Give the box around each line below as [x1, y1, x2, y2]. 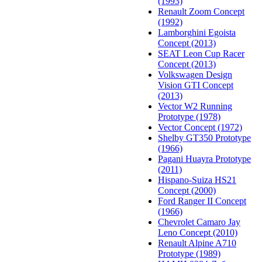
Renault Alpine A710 [158, 238, 236, 249]
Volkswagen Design [158, 70, 232, 80]
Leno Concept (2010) [158, 227, 237, 238]
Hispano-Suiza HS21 [158, 175, 236, 185]
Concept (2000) [158, 185, 216, 196]
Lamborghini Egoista [158, 27, 236, 38]
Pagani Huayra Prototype [158, 154, 251, 164]
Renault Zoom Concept [158, 6, 244, 17]
